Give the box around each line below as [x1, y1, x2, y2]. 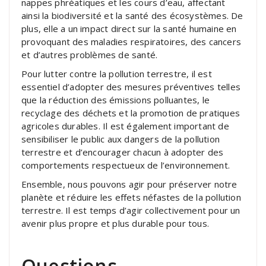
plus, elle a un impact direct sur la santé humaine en [21, 22, 237, 34]
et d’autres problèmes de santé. [21, 48, 158, 61]
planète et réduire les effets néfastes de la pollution [21, 191, 241, 203]
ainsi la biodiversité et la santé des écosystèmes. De [21, 9, 243, 21]
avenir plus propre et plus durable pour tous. [21, 217, 210, 229]
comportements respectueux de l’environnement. [21, 159, 230, 171]
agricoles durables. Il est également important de [21, 119, 229, 132]
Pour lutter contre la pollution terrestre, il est [21, 67, 212, 80]
